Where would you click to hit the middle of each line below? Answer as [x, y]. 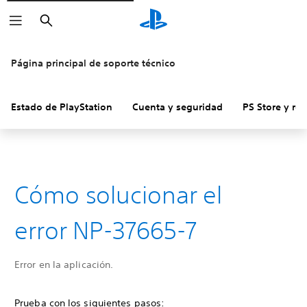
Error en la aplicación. [64, 265]
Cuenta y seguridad [177, 107]
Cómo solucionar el [119, 195]
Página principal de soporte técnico [93, 63]
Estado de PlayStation [62, 107]
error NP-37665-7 [106, 230]
